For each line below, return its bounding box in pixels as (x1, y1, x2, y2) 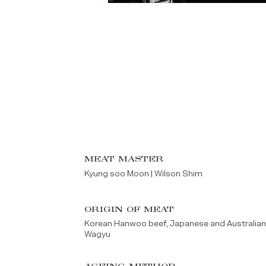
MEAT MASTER (84, 155, 164, 164)
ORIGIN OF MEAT (84, 205, 175, 214)
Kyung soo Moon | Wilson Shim (84, 169, 203, 179)
